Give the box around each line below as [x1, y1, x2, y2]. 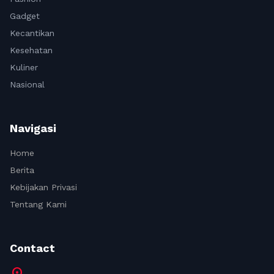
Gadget [10, 11, 40, 21]
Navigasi [10, 122, 56, 135]
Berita [10, 165, 34, 175]
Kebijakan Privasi [10, 182, 77, 192]
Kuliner [10, 62, 38, 72]
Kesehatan [10, 45, 53, 55]
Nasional [10, 80, 45, 89]
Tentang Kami [10, 199, 67, 209]
